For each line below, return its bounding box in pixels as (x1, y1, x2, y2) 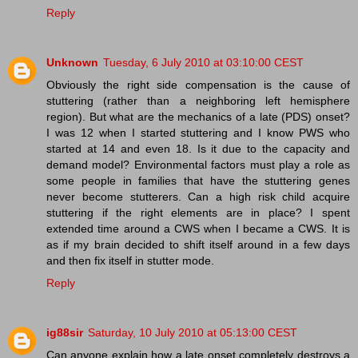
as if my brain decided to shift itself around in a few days (46, 237, 350, 251)
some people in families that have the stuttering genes (46, 173, 350, 187)
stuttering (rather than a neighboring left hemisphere (46, 93, 350, 107)
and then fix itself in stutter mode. (46, 253, 214, 267)
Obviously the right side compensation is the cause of (46, 78, 350, 91)
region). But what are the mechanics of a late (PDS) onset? (46, 109, 350, 123)
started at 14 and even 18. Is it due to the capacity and (46, 141, 350, 155)
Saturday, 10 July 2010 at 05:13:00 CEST (88, 325, 297, 339)
